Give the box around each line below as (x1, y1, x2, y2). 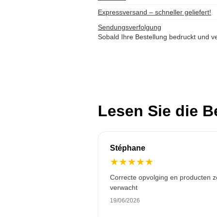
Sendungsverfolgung (98, 23, 161, 31)
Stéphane (110, 144, 145, 152)
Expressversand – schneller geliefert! (98, 8, 211, 16)
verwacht (110, 184, 138, 191)
